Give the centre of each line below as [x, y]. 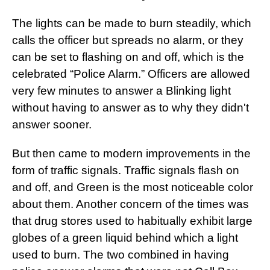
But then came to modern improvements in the [131, 154]
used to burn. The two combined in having [121, 255]
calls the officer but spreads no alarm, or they [128, 40]
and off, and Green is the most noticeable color [133, 187]
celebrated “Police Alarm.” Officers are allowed [131, 74]
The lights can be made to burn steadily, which [132, 24]
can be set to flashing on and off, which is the [128, 57]
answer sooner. [52, 125]
